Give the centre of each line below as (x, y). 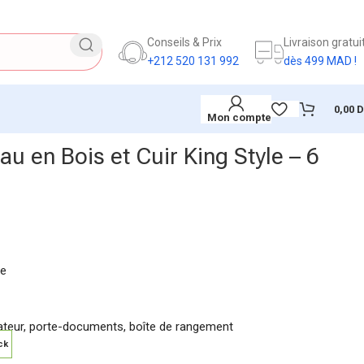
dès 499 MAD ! (320, 61)
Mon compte (239, 117)
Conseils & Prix (184, 42)
